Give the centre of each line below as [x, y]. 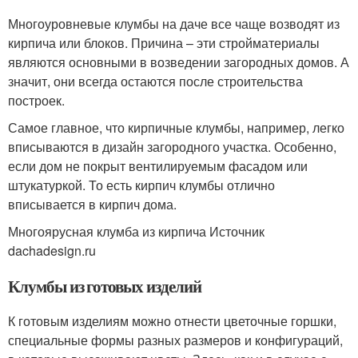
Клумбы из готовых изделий [105, 286]
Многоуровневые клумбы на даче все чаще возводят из [174, 24]
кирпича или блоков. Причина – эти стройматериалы [164, 43]
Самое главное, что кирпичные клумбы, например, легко [176, 128]
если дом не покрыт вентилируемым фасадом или [158, 166]
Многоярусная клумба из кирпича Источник [136, 232]
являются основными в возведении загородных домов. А [179, 62]
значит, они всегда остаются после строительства [155, 82]
